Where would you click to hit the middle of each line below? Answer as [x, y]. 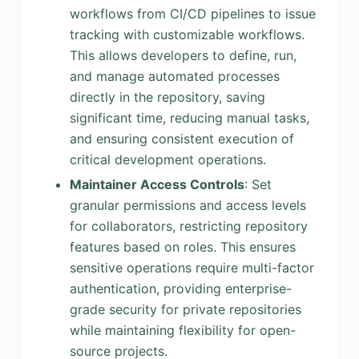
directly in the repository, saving [167, 97]
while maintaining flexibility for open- [182, 330]
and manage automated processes [174, 76]
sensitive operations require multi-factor [192, 267]
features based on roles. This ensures [182, 246]
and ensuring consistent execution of [182, 138]
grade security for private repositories [185, 309]
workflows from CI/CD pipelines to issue [192, 13]
